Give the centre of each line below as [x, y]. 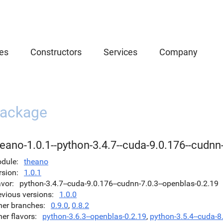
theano [36, 162]
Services [120, 52]
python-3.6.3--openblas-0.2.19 [94, 216]
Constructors [56, 52]
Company [178, 52]
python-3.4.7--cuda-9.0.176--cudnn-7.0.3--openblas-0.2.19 [119, 183]
